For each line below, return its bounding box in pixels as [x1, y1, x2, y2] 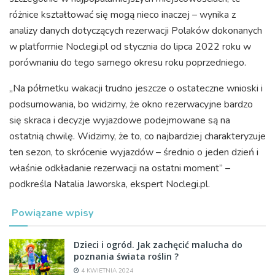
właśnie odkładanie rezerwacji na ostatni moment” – [9, 161, 230, 175]
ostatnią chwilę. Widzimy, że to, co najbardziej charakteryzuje [9, 129, 266, 143]
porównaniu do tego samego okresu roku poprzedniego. [9, 55, 246, 69]
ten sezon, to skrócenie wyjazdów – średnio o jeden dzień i [9, 145, 258, 159]
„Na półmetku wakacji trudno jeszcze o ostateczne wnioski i [9, 81, 263, 95]
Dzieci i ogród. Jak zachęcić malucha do [74, 238, 242, 250]
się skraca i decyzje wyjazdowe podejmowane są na [9, 113, 230, 127]
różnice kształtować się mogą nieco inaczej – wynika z [9, 7, 236, 21]
